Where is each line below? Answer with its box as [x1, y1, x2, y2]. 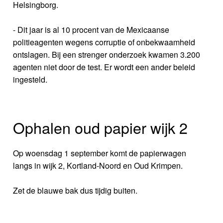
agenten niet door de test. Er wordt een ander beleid [13, 61, 196, 73]
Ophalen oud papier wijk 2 [13, 116, 188, 139]
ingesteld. [13, 73, 48, 85]
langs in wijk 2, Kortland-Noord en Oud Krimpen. [13, 160, 183, 172]
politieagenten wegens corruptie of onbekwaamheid [13, 36, 196, 48]
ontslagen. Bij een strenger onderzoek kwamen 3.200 [13, 48, 201, 60]
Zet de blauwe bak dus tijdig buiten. [13, 185, 138, 197]
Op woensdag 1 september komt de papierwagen [13, 147, 187, 159]
